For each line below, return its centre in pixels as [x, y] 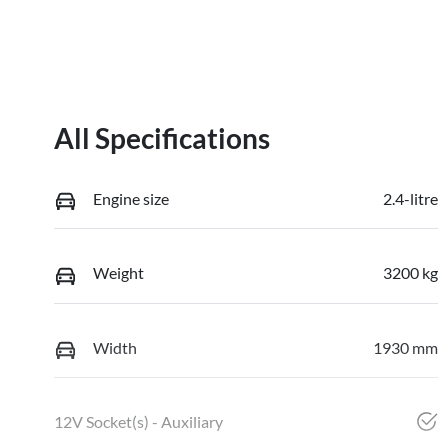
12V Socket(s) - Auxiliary [138, 422]
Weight [118, 273]
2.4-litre [410, 198]
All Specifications [162, 137]
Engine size [131, 198]
